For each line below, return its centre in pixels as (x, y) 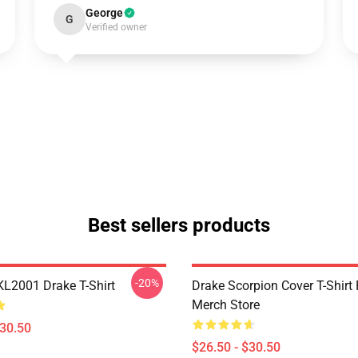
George (104, 13)
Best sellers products (179, 225)
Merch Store (226, 305)
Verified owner (116, 27)
